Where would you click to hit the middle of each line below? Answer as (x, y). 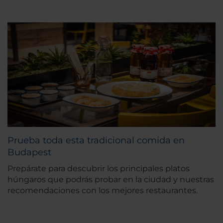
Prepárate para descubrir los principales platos (99, 169)
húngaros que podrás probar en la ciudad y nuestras (111, 180)
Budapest (29, 153)
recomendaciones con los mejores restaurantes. (103, 191)
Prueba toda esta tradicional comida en (96, 141)
